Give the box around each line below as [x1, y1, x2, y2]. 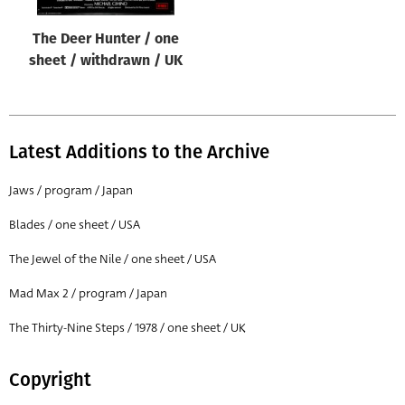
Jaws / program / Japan [9, 181, 133, 199]
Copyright [9, 368, 91, 391]
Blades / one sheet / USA [9, 215, 140, 233]
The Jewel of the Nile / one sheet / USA [9, 250, 216, 268]
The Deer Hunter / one [32, 32, 179, 47]
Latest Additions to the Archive [9, 140, 269, 163]
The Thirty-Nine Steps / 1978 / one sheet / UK [9, 318, 246, 336]
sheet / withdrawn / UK [28, 53, 183, 69]
